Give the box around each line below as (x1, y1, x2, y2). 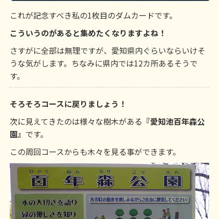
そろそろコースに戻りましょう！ (10, 98, 127, 109)
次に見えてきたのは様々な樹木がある (10, 115, 142, 127)
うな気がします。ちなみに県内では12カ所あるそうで (10, 57, 197, 69)
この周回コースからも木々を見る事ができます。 (10, 146, 180, 157)
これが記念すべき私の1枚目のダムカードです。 (10, 9, 177, 21)
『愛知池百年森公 (142, 115, 205, 127)
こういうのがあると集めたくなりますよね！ (10, 27, 166, 39)
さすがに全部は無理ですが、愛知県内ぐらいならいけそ (10, 44, 205, 56)
